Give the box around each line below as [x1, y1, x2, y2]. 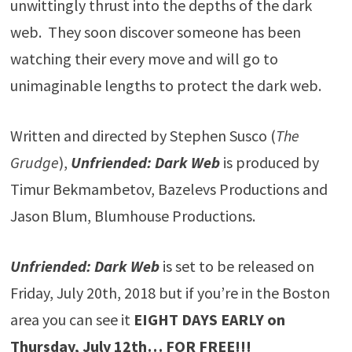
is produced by [219, 152, 319, 172]
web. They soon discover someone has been [9, 21, 301, 42]
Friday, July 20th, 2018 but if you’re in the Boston [9, 282, 330, 302]
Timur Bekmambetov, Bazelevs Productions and [9, 178, 328, 199]
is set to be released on [159, 255, 314, 276]
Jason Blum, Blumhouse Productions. [9, 205, 255, 225]
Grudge [9, 152, 59, 172]
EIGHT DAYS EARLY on [133, 309, 285, 329]
